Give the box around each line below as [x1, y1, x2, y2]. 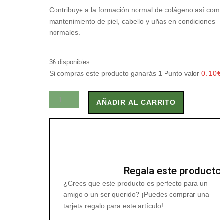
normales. [49, 28, 81, 36]
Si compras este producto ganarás [49, 69, 159, 77]
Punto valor [162, 69, 202, 77]
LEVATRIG [49, 92, 82, 100]
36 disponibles [49, 58, 90, 66]
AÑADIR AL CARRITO [96, 98, 176, 106]
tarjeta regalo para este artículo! [63, 202, 164, 210]
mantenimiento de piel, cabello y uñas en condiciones [49, 17, 216, 25]
